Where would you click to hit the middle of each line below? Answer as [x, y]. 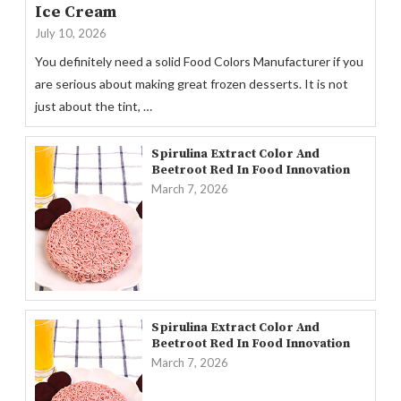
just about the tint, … [94, 106]
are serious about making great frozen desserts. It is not [192, 83]
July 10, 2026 [71, 33]
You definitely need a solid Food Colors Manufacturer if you [199, 61]
